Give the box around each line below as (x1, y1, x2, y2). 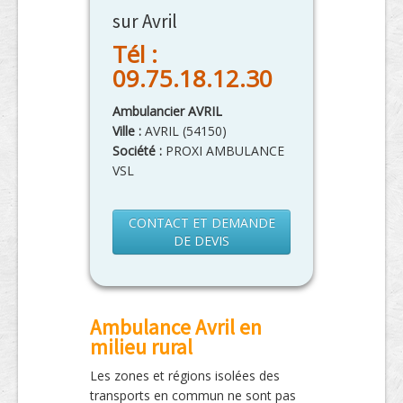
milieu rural (90, 334, 193, 361)
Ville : (112, 122, 145, 140)
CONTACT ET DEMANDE (128, 214, 275, 232)
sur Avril (112, 9, 177, 34)
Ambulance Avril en (90, 314, 262, 341)
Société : (112, 142, 162, 160)
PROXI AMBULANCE (162, 142, 284, 160)
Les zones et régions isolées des (90, 367, 280, 385)
